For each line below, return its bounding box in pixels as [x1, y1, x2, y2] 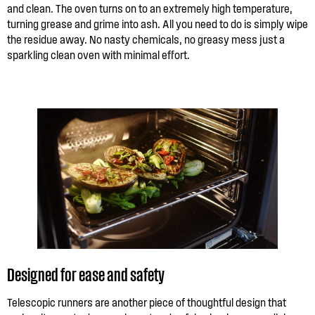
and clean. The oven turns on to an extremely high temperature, [7, 1, 292, 15]
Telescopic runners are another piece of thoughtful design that [7, 295, 286, 309]
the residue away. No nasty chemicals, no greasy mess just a [7, 32, 285, 46]
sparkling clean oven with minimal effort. [7, 48, 190, 61]
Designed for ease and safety [7, 262, 165, 285]
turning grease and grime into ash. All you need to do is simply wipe [7, 17, 308, 30]
